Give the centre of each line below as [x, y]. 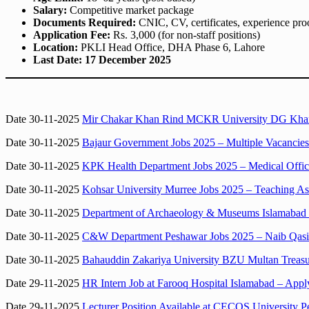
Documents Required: [84, 23]
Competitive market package [130, 10]
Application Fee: [72, 35]
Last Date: [58, 60]
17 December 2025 [128, 60]
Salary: [50, 10]
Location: [56, 48]
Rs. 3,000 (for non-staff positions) [185, 35]
